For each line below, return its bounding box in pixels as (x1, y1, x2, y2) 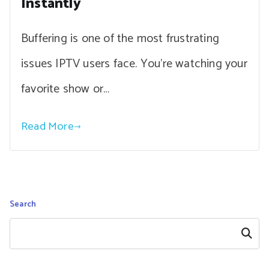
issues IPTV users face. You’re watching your (21, 54, 247, 74)
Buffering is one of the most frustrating (21, 29, 220, 49)
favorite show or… (21, 79, 110, 100)
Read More (21, 117, 74, 136)
